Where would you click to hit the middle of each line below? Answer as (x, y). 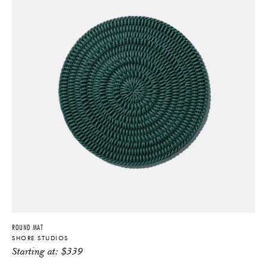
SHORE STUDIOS (40, 238)
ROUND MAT (28, 227)
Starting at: (37, 252)
